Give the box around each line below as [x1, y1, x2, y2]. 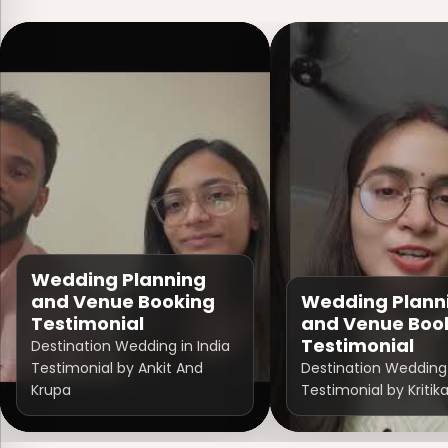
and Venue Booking [31, 288, 215, 314]
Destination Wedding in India [31, 335, 230, 356]
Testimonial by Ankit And [31, 357, 203, 378]
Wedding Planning [31, 266, 206, 292]
